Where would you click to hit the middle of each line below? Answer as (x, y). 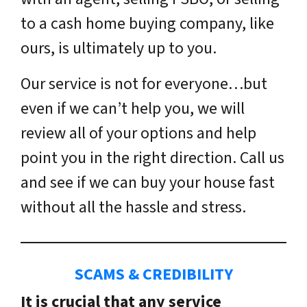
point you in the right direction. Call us (152, 158)
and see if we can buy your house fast (148, 182)
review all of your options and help (138, 133)
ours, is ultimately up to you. (119, 48)
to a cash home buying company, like (147, 23)
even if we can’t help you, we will (133, 108)
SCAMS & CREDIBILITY (153, 274)
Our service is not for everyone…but (144, 84)
